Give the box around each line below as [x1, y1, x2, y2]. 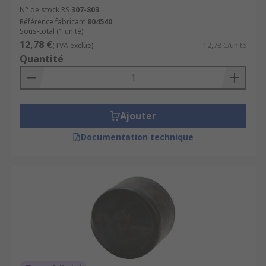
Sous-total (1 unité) [20, 26, 83, 36]
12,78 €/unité [203, 40, 246, 50]
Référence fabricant [20, 17, 85, 27]
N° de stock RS [20, 5, 69, 15]
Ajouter [119, 109, 156, 122]
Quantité [20, 52, 64, 65]
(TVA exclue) [52, 40, 93, 50]
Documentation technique [81, 131, 194, 142]
